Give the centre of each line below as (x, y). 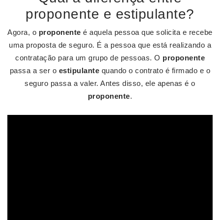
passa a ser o (34, 70)
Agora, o (23, 32)
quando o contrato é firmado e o (155, 70)
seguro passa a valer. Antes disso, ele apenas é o (110, 83)
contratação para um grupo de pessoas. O (89, 58)
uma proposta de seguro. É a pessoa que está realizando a (110, 45)
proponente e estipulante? (110, 14)
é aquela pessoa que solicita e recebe (147, 32)
